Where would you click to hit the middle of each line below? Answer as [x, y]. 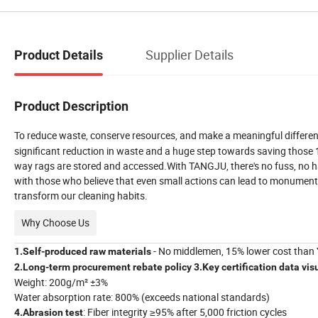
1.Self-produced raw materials [83, 251]
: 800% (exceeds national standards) [190, 297]
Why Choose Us [55, 222]
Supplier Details [190, 54]
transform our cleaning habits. [81, 195]
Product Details [59, 55]
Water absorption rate [62, 297]
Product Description [71, 106]
